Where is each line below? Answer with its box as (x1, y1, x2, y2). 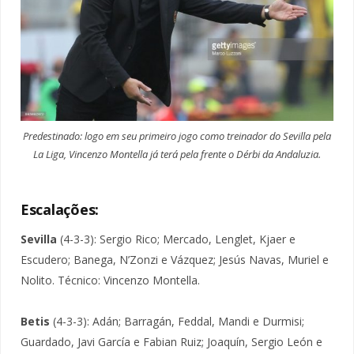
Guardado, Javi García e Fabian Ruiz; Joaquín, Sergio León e (21, 334, 322, 350)
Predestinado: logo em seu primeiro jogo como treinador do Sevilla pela (23, 128, 331, 143)
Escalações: (21, 199, 100, 219)
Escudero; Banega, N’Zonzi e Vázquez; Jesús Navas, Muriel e (21, 252, 329, 268)
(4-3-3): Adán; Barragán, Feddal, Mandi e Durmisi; (50, 314, 304, 330)
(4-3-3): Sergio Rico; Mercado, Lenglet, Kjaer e (57, 232, 296, 247)
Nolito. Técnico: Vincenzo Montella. (21, 273, 200, 288)
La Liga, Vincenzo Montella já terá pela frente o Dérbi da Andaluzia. (33, 146, 321, 161)
